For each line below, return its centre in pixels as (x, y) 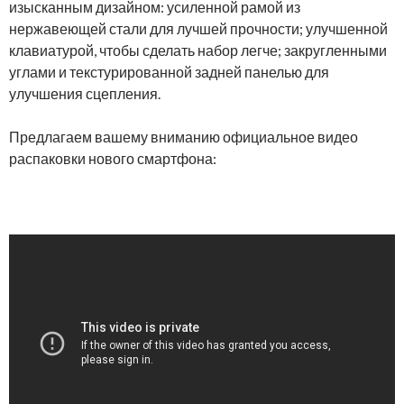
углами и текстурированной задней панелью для (169, 72)
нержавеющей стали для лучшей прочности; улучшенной (198, 28)
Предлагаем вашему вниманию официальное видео (184, 137)
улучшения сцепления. (85, 93)
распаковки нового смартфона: (113, 158)
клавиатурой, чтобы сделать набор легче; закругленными (198, 50)
